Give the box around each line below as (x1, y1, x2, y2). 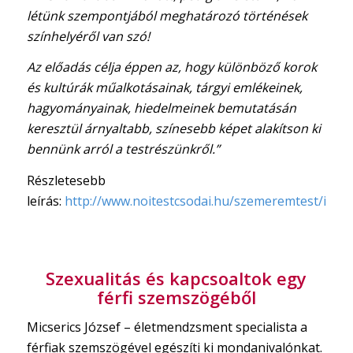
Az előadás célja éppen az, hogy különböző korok (26, 58, 317, 76)
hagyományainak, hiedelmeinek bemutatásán (26, 99, 296, 117)
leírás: (26, 192, 65, 210)
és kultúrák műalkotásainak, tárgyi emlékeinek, (26, 79, 303, 97)
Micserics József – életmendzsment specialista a (26, 318, 307, 336)
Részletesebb (26, 172, 106, 189)
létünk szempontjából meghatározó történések (26, 6, 307, 24)
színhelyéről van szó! (26, 27, 150, 45)
